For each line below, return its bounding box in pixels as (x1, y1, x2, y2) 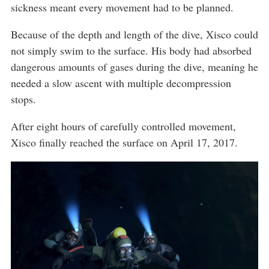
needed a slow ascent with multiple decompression (11, 76, 231, 91)
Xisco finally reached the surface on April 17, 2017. (11, 135, 238, 150)
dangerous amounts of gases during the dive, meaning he (11, 59, 258, 74)
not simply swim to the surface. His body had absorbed (11, 43, 252, 58)
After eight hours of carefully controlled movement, (11, 119, 236, 134)
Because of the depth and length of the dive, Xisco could (11, 27, 258, 42)
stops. (11, 92, 36, 107)
